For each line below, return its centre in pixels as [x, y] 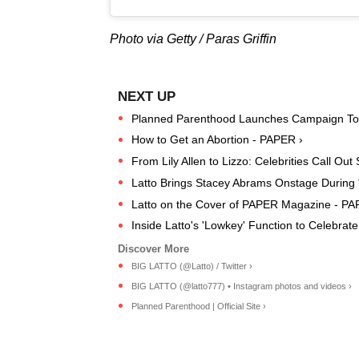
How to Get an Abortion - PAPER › [217, 140]
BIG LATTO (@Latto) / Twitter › [192, 266]
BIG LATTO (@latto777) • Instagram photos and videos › [242, 286]
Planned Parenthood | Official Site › [199, 307]
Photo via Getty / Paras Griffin [193, 38]
